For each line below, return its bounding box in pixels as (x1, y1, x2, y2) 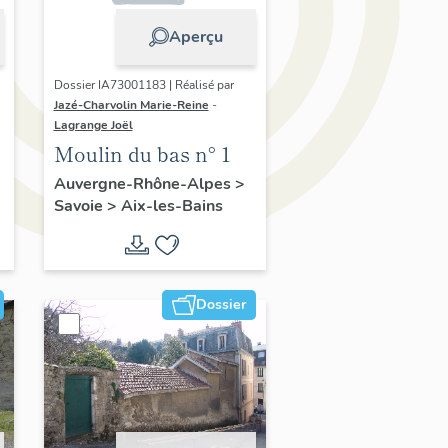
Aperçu (169, 25, 223, 48)
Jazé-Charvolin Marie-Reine (53, 97, 209, 114)
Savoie (53, 194, 107, 217)
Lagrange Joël (53, 117, 133, 134)
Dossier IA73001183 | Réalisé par (53, 77, 234, 94)
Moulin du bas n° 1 (53, 139, 231, 169)
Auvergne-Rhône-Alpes (53, 172, 235, 195)
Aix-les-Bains (120, 194, 223, 217)
